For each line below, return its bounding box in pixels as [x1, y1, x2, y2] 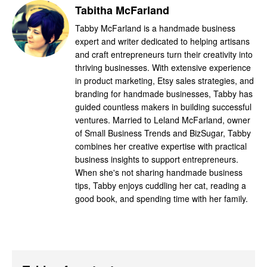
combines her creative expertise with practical [75, 139, 247, 152]
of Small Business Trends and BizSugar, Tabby [75, 126, 251, 139]
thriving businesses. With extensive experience [75, 61, 251, 73]
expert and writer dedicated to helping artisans [75, 35, 250, 47]
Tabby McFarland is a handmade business [75, 21, 235, 34]
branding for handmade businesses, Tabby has [75, 87, 253, 100]
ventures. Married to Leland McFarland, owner [75, 113, 250, 126]
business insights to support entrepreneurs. [75, 153, 238, 165]
